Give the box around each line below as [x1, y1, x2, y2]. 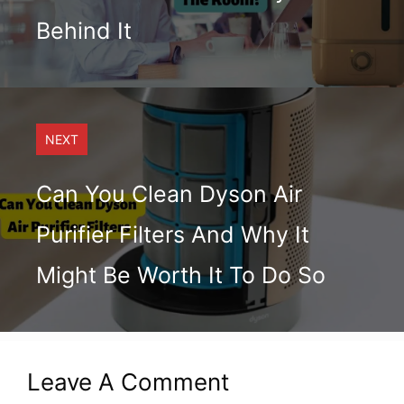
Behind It [36, 16, 132, 44]
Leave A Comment [27, 367, 229, 396]
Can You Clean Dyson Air [36, 179, 302, 207]
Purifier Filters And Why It [36, 220, 309, 248]
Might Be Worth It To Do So [36, 261, 326, 289]
